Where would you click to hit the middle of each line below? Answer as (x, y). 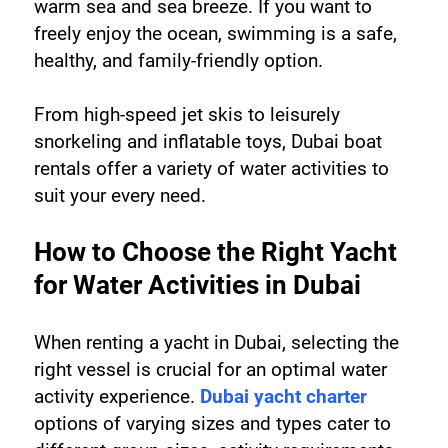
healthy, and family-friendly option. (178, 60)
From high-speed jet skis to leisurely (186, 114)
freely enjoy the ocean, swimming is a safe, (215, 33)
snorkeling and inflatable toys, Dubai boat (207, 141)
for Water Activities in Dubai (197, 284)
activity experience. (116, 396)
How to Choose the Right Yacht (215, 251)
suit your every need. (119, 195)
